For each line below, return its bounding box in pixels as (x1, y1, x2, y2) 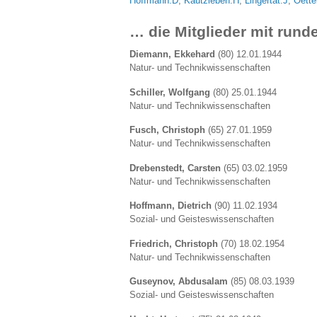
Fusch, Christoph (129, 125, 205, 136)
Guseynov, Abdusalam (129, 276, 228, 287)
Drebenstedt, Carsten (129, 162, 221, 173)
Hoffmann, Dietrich (129, 200, 212, 212)
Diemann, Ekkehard (129, 48, 215, 59)
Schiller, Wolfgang (129, 86, 210, 98)
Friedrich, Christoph (129, 238, 218, 249)
